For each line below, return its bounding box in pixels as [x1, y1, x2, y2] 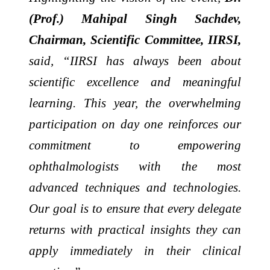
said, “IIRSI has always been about [29, 54, 241, 68]
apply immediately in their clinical [29, 243, 241, 258]
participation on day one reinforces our [29, 117, 241, 131]
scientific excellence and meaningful [29, 75, 241, 89]
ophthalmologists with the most [29, 159, 241, 174]
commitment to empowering [29, 138, 241, 152]
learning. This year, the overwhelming [29, 96, 241, 110]
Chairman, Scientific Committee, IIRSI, [29, 33, 241, 47]
